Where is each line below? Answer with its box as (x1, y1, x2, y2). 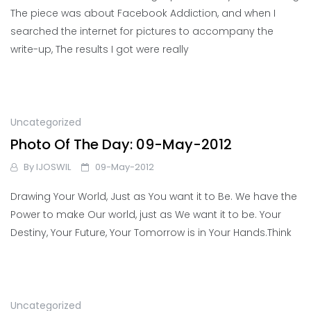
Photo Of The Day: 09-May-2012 (10, 135, 232, 155)
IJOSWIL (36, 160, 71, 174)
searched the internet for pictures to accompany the (10, 24, 274, 39)
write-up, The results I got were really (10, 42, 189, 57)
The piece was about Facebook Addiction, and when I (10, 6, 276, 21)
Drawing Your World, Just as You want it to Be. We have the (10, 190, 297, 204)
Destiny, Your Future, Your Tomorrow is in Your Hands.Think (10, 226, 292, 240)
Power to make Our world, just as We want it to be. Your (10, 208, 281, 222)
